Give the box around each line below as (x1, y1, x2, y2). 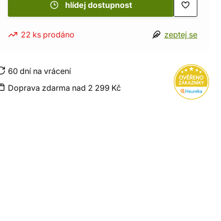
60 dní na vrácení (8, 66, 71, 76)
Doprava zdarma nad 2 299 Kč (8, 83, 121, 93)
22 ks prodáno (21, 30, 74, 39)
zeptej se (164, 30, 197, 39)
